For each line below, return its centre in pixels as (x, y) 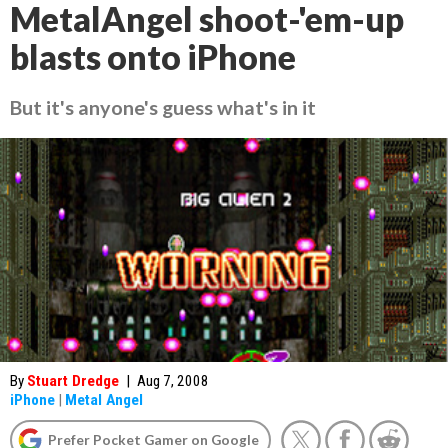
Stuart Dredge (73, 381)
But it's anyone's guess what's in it (163, 107)
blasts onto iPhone (153, 57)
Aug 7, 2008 (173, 381)
